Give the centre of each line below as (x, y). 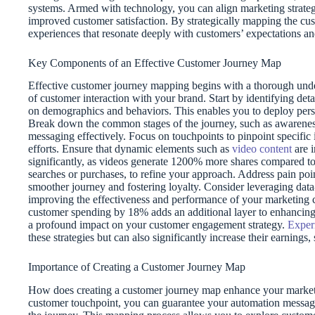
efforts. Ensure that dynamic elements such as (130, 149)
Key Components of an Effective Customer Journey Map (155, 63)
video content (262, 149)
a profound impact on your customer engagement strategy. (158, 225)
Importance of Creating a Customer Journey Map (137, 267)
